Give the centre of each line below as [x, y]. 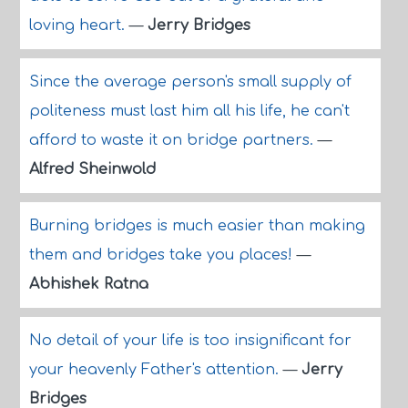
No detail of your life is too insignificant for [190, 341]
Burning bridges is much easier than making [197, 226]
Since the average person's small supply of [190, 82]
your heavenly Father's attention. [156, 370]
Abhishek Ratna [88, 284]
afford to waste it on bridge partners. [173, 140]
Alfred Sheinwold [92, 169]
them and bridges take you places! [163, 255]
